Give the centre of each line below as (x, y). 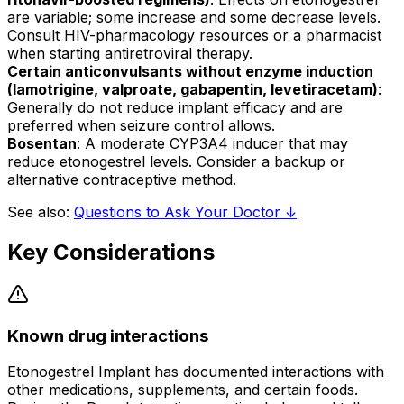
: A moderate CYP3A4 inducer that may (212, 144)
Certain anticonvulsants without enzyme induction (190, 72)
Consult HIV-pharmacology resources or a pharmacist (194, 36)
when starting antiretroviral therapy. (130, 54)
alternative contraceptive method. (122, 180)
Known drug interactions (108, 335)
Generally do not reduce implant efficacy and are (175, 108)
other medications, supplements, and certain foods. (183, 390)
